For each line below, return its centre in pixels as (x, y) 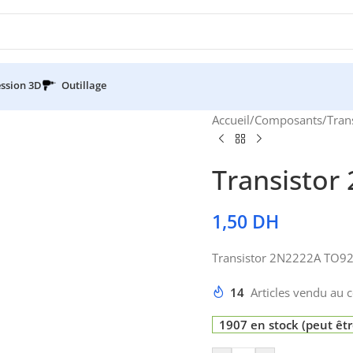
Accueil (231, 120)
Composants (288, 120)
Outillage (84, 85)
